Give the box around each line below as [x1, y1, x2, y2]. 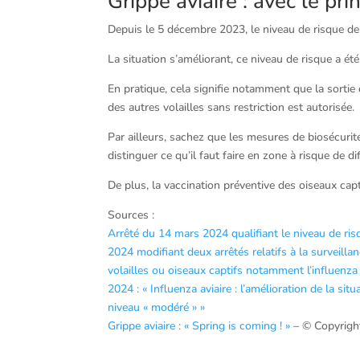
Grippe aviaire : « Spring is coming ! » [108, 317, 291, 333]
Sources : [108, 207, 155, 223]
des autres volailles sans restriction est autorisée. [108, 99, 355, 115]
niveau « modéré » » [108, 299, 206, 315]
